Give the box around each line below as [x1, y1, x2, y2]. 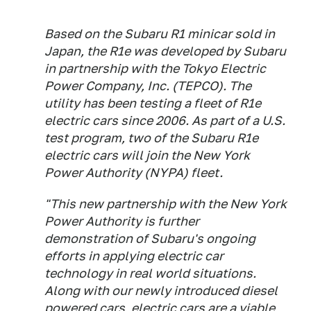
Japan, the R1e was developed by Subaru [44, 44, 286, 58]
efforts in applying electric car [44, 249, 224, 263]
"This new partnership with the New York [44, 196, 287, 211]
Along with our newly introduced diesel [44, 283, 278, 298]
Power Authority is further [44, 214, 199, 228]
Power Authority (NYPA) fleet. [44, 165, 223, 180]
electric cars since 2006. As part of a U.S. [44, 113, 285, 128]
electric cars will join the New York [44, 148, 250, 162]
